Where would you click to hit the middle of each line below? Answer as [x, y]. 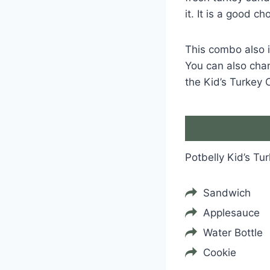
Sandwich [227, 193]
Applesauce [231, 213]
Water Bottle [233, 233]
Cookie [220, 253]
